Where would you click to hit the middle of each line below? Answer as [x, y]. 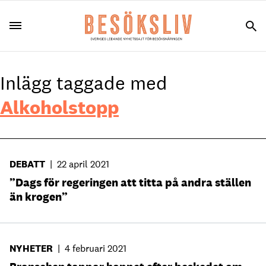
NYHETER [31, 248]
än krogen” [39, 197]
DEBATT [27, 164]
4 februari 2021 [96, 248]
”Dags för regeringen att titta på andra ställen [130, 182]
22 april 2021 [83, 164]
